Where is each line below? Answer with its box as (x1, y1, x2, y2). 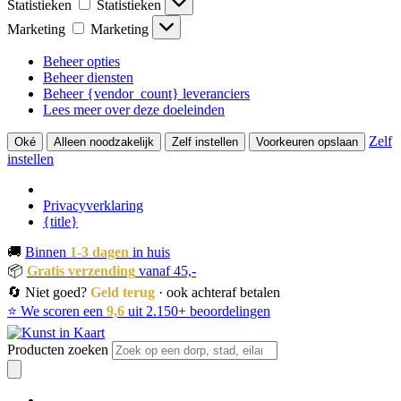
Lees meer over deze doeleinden (43, 102, 225, 118)
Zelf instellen (172, 135, 238, 149)
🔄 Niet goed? (7, 285, 90, 301)
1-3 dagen (70, 244, 129, 260)
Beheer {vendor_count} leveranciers (43, 86, 250, 102)
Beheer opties (43, 54, 120, 70)
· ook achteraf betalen (155, 285, 280, 301)
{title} (43, 214, 78, 230)
